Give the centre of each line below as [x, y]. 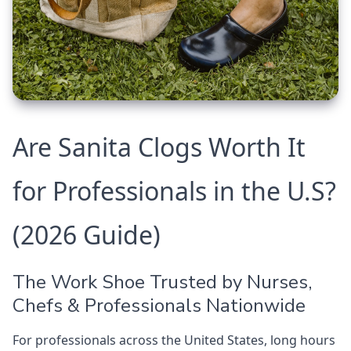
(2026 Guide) [87, 235]
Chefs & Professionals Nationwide [159, 306]
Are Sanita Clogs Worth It [159, 147]
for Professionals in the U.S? [174, 191]
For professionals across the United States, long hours [174, 340]
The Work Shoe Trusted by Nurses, [162, 282]
